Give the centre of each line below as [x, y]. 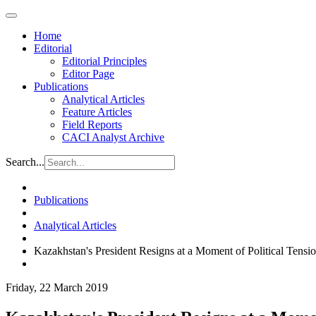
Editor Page [88, 74]
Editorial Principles [104, 61]
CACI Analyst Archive [113, 137]
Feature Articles [97, 112]
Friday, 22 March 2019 [57, 287]
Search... [25, 162]
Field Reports [92, 124]
